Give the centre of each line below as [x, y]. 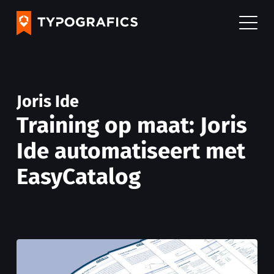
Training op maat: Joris [132, 126]
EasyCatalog [79, 177]
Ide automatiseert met [131, 151]
